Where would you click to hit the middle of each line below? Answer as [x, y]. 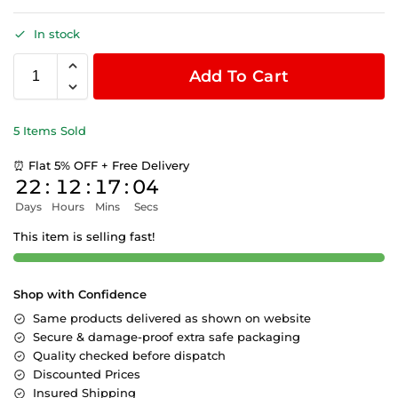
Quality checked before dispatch [129, 356]
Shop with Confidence [80, 295]
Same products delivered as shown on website [172, 318]
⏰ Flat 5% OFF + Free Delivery [101, 166]
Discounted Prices [87, 374]
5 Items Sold [50, 131]
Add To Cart [239, 77]
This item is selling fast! [84, 237]
